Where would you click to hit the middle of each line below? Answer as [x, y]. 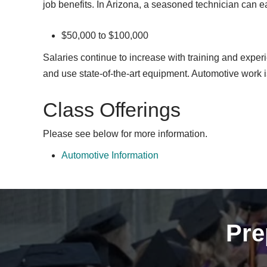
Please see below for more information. [125, 134]
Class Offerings [112, 110]
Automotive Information [110, 156]
